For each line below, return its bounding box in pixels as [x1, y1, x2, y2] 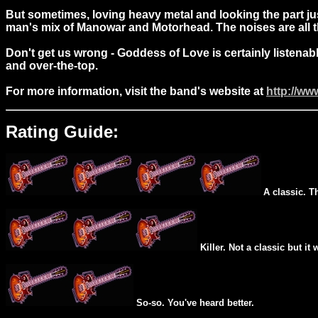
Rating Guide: [6, 122, 119, 141]
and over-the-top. [6, 60, 98, 72]
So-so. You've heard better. [133, 297, 254, 308]
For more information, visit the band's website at [6, 85, 266, 97]
